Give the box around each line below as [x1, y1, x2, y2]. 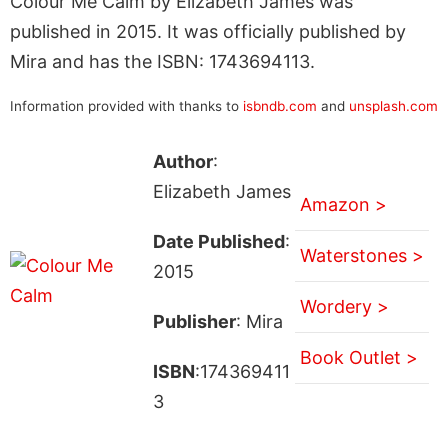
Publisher [152, 310, 236, 332]
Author [152, 150, 213, 172]
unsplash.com [349, 97, 438, 114]
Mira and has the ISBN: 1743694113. [10, 50, 315, 72]
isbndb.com [243, 97, 317, 114]
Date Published [152, 230, 285, 252]
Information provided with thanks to [10, 97, 243, 114]
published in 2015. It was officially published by [10, 20, 406, 42]
